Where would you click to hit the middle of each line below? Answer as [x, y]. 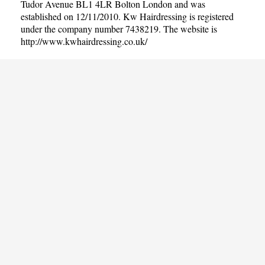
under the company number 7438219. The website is [119, 28]
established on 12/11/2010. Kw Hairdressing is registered [127, 16]
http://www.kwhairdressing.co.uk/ [84, 41]
